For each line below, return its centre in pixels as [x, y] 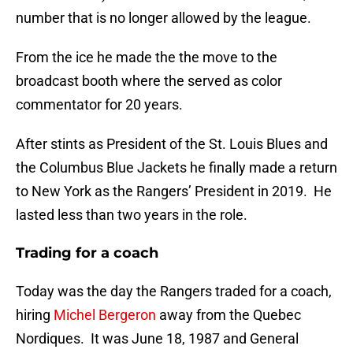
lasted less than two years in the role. [132, 215]
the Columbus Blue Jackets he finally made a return [176, 168]
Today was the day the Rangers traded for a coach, [174, 292]
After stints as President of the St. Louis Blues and [172, 144]
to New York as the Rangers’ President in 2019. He [174, 191]
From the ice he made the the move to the [147, 58]
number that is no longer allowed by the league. [163, 18]
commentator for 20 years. [99, 105]
